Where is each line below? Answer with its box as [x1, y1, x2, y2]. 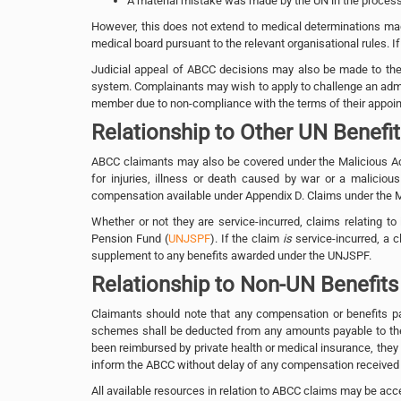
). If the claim [209, 231, 284, 245]
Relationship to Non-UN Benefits [91, 271, 398, 297]
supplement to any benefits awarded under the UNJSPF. [91, 248, 374, 262]
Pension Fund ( [91, 231, 168, 245]
